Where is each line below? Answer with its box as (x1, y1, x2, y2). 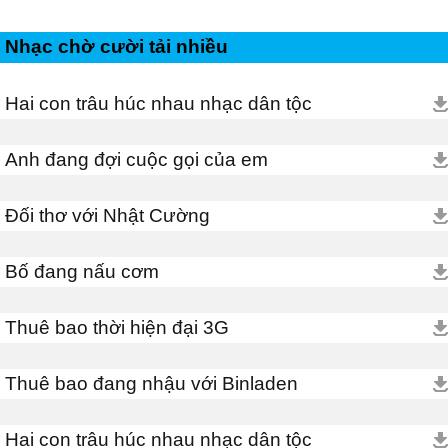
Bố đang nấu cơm (5, 261, 159, 282)
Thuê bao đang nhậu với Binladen (5, 373, 298, 394)
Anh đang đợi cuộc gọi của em (5, 149, 268, 170)
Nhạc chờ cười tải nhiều (5, 36, 228, 57)
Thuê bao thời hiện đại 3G (5, 317, 229, 338)
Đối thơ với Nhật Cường (5, 205, 210, 226)
